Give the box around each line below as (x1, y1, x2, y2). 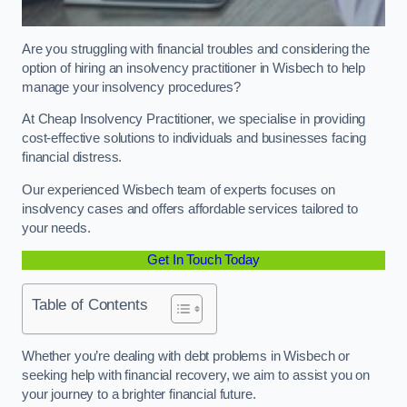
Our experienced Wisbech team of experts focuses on (22, 182, 335, 197)
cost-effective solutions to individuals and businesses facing (22, 131, 367, 146)
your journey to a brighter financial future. (22, 387, 260, 402)
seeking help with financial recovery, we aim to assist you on (22, 368, 371, 383)
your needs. (22, 220, 94, 235)
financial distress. (22, 150, 126, 165)
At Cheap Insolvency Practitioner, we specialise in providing (22, 112, 366, 127)
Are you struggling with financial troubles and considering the (22, 41, 370, 56)
